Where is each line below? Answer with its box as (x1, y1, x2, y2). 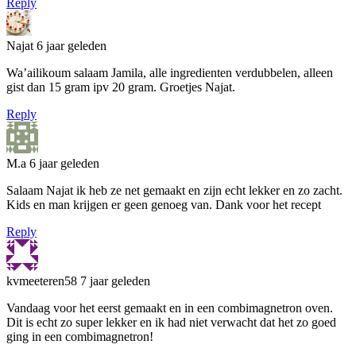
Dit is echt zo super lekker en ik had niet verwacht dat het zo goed (6, 315, 336, 329)
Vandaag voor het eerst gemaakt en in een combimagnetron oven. (6, 300, 333, 315)
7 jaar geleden (80, 273, 150, 288)
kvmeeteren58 (6, 273, 80, 288)
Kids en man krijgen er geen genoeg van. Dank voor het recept (6, 197, 321, 211)
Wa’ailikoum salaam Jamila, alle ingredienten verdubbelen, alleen (6, 65, 333, 79)
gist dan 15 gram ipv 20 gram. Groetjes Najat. (6, 79, 235, 94)
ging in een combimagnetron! (6, 329, 153, 343)
